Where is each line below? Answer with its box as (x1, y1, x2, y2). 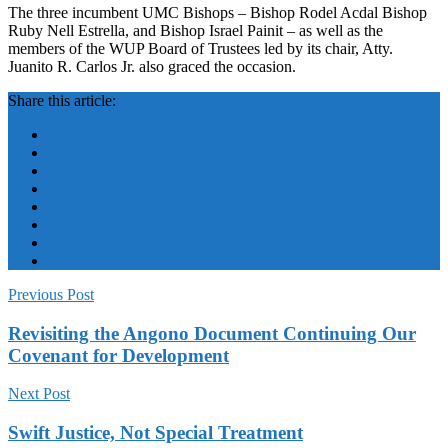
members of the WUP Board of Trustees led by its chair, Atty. (8, 39, 393, 57)
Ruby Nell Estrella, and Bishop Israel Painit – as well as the (8, 21, 383, 39)
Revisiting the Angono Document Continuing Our (8, 322, 416, 344)
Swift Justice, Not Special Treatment (8, 421, 303, 443)
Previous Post (8, 285, 94, 303)
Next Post (8, 385, 70, 403)
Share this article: (8, 91, 116, 109)
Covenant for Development (8, 344, 229, 366)
